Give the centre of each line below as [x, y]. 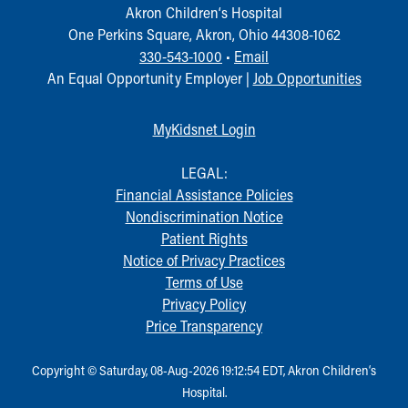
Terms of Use [204, 281]
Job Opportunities [307, 77]
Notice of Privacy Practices [204, 260]
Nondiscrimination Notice [204, 216]
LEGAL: [204, 172]
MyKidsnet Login [204, 128]
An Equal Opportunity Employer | [150, 77]
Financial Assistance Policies [204, 194]
